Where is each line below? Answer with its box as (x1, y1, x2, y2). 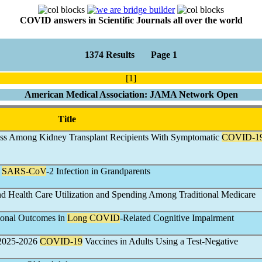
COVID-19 (40, 236, 82, 246)
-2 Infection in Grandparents (46, 166, 150, 176)
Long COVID (67, 213, 120, 223)
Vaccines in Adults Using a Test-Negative (82, 236, 238, 246)
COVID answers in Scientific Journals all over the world (19, 15, 243, 25)
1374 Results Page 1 (85, 50, 177, 60)
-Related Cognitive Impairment (120, 213, 234, 223)
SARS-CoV (2, 166, 46, 176)
